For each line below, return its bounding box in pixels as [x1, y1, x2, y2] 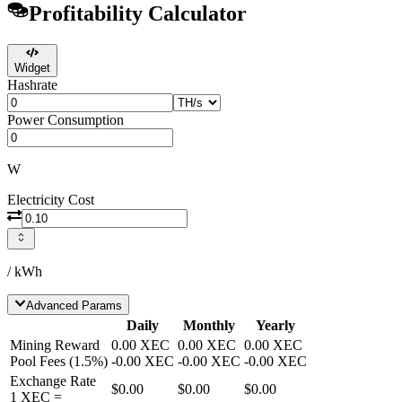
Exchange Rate [10, 372, 96, 389]
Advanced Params [26, 298, 123, 312]
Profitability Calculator [29, 2, 247, 26]
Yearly [256, 317, 295, 333]
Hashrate [7, 77, 57, 93]
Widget [14, 61, 50, 75]
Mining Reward [10, 336, 100, 353]
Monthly [183, 317, 235, 333]
